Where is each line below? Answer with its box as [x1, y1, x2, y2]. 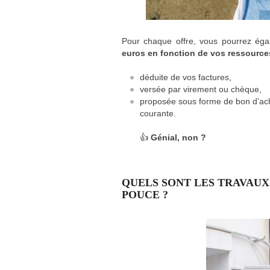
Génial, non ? [148, 133, 209, 143]
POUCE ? [122, 189, 171, 201]
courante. [140, 108, 176, 119]
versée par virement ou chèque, [140, 84, 262, 95]
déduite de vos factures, [140, 72, 231, 83]
